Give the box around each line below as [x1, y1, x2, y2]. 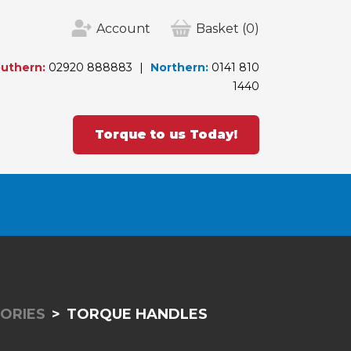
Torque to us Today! [95, 127, 237, 142]
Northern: [150, 60, 208, 74]
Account [96, 21, 150, 36]
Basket [196, 21, 239, 36]
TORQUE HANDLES [66, 305, 208, 323]
